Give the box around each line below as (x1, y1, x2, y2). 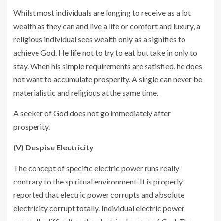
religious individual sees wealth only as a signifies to (13, 34, 185, 44)
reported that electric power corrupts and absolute (13, 189, 184, 199)
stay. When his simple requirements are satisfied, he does (13, 61, 202, 71)
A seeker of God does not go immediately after (13, 108, 171, 118)
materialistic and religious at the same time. (13, 87, 158, 97)
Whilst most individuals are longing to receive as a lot (13, 7, 191, 17)
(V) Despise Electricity (13, 142, 94, 152)
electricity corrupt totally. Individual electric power (13, 203, 184, 213)
